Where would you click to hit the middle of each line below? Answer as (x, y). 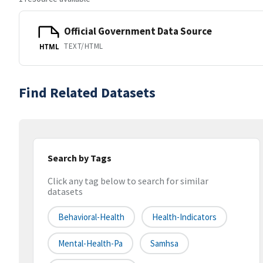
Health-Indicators (184, 217)
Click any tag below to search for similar (128, 181)
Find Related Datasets (87, 92)
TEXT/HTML (84, 46)
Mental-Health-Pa (90, 244)
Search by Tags (80, 158)
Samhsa (164, 244)
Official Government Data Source (138, 31)
